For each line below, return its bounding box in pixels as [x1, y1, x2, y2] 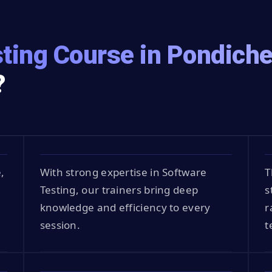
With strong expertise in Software [39, 165, 207, 179]
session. [39, 217, 81, 232]
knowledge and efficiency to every [39, 200, 211, 214]
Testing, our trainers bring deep [39, 182, 199, 197]
